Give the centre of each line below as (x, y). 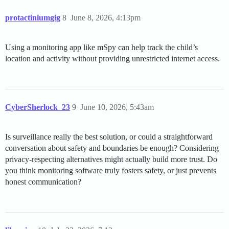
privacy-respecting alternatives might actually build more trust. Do (111, 159)
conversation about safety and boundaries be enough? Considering (112, 148)
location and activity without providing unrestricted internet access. (112, 59)
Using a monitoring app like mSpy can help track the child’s (101, 48)
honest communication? (43, 182)
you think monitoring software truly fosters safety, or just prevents (111, 171)
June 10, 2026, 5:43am (117, 107)
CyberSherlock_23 (38, 107)
